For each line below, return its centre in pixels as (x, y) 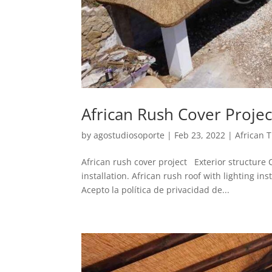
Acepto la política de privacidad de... (156, 190)
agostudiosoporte (129, 135)
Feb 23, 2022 (200, 135)
